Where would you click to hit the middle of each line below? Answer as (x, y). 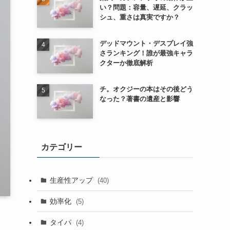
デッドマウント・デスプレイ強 (146, 43)
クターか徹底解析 (126, 63)
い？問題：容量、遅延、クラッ (146, 8)
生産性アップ (72, 180)
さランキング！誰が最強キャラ (146, 53)
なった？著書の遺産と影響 (139, 99)
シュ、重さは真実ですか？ (139, 17)
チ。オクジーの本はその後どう (146, 89)
